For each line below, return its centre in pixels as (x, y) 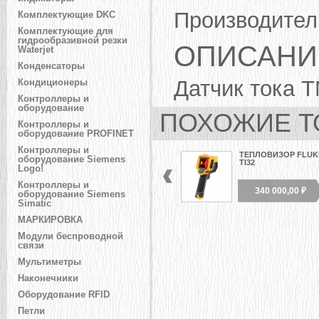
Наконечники (48, 279)
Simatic (35, 204)
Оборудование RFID (64, 295)
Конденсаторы (51, 67)
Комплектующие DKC (67, 15)
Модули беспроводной (70, 237)
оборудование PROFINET (76, 134)
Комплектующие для (66, 32)
